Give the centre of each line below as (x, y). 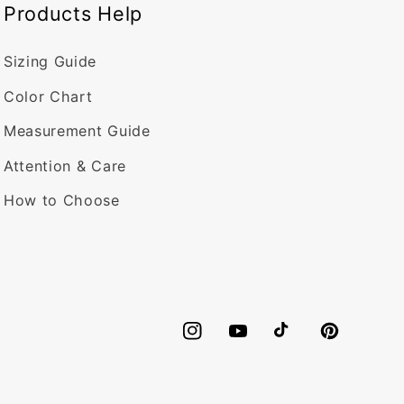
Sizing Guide (50, 62)
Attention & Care (64, 165)
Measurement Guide (77, 131)
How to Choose (61, 201)
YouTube (259, 341)
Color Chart (48, 96)
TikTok (298, 341)
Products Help (73, 14)
